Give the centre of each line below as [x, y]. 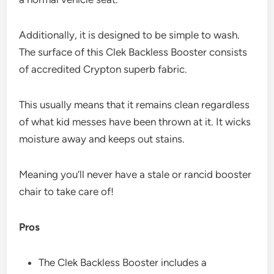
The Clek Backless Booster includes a [123, 262]
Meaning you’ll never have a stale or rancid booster [135, 174]
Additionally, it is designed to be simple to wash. [130, 35]
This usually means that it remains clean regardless [135, 104]
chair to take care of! [67, 191]
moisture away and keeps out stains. [102, 139]
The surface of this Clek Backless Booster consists [133, 52]
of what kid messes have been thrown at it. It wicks [135, 121]
